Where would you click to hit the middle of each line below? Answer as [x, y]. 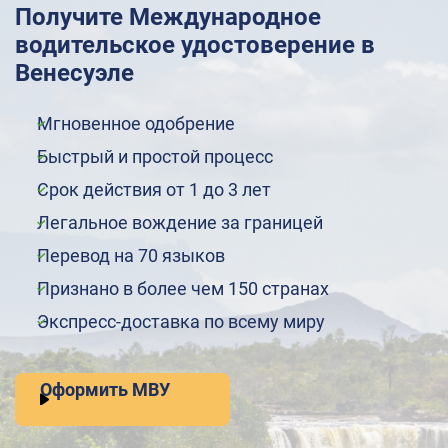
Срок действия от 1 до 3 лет [154, 189]
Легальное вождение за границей [180, 222]
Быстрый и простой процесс [155, 156]
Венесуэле [74, 73]
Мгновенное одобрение [136, 123]
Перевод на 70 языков [131, 255]
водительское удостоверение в [195, 45]
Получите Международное [168, 17]
